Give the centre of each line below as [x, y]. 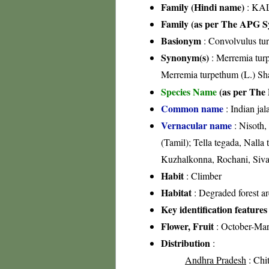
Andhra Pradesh [216, 260]
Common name [192, 108]
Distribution [186, 243]
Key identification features [214, 209]
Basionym [181, 41]
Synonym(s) [185, 57]
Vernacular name [196, 125]
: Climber [203, 176]
